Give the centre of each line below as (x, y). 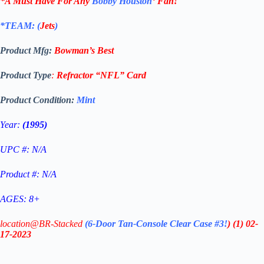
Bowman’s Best (84, 51)
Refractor (74, 75)
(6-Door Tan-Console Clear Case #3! (156, 224)
